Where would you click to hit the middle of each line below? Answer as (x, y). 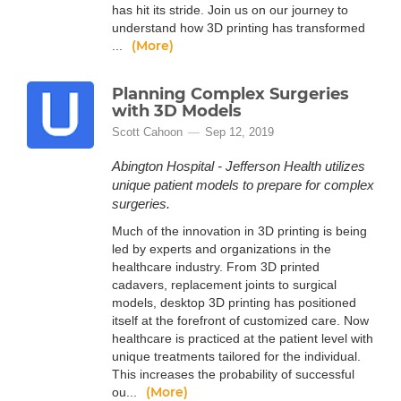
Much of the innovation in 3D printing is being (239, 231)
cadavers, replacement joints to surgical (224, 285)
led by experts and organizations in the (222, 249)
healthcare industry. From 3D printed (216, 267)
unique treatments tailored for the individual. (236, 356)
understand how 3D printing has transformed (239, 28)
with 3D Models (177, 111)
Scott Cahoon (147, 132)
